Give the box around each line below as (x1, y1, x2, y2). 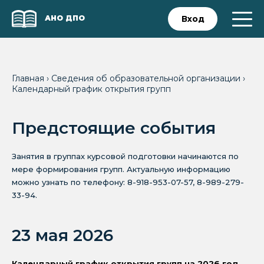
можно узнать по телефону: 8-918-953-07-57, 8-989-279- (12, 177, 244, 187)
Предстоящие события (12, 118, 216, 138)
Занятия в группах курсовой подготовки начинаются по (12, 151, 239, 161)
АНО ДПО (45, 14, 85, 22)
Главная (12, 73, 47, 84)
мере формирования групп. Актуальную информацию (12, 164, 230, 174)
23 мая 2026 (12, 225, 113, 245)
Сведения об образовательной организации (51, 73, 243, 84)
